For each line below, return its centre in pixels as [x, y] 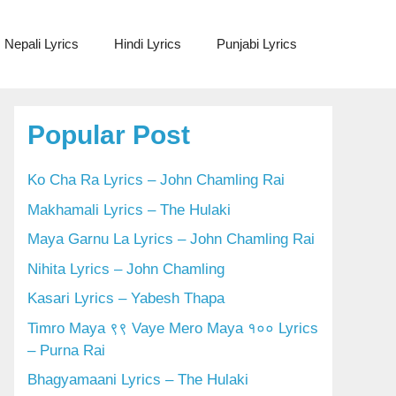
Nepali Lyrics [42, 44]
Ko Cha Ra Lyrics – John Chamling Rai [156, 180]
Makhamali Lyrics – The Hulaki [129, 209]
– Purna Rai [66, 350]
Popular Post [109, 135]
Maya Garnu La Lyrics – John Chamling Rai [171, 239]
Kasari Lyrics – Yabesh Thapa [126, 298]
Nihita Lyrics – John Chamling [126, 269]
